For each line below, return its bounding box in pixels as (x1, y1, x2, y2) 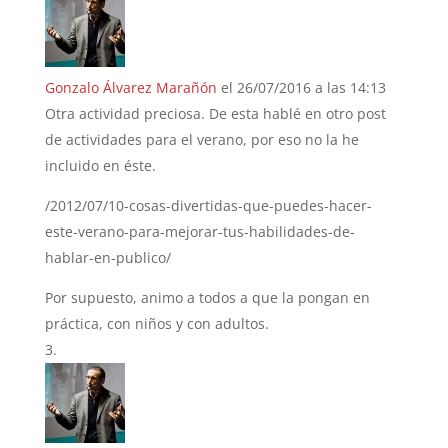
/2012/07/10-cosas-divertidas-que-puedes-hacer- (44, 195, 372, 215)
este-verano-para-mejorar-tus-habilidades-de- (44, 221, 355, 241)
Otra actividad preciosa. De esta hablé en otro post (44, 103, 386, 123)
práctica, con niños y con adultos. (44, 313, 269, 333)
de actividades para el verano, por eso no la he (44, 129, 359, 149)
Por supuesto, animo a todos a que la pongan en (44, 287, 370, 307)
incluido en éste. (44, 155, 156, 175)
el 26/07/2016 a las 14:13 (220, 77, 386, 97)
